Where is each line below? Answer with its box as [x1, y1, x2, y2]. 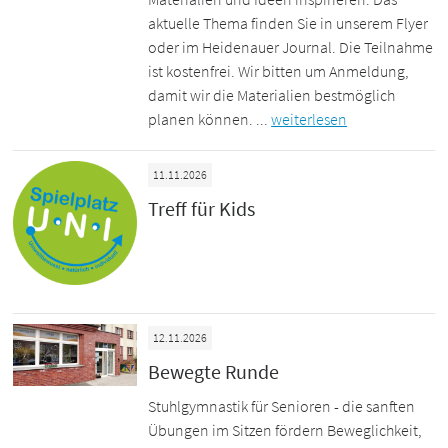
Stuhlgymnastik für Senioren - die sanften [148, 396, 416, 417]
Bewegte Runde [148, 359, 280, 385]
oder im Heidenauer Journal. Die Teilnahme [148, 37, 434, 58]
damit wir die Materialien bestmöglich [148, 85, 396, 106]
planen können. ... [148, 109, 272, 130]
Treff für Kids [148, 195, 256, 221]
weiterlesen [271, 109, 348, 130]
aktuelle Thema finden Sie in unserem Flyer [148, 13, 429, 34]
